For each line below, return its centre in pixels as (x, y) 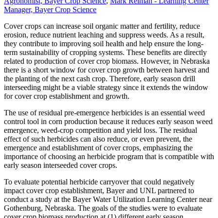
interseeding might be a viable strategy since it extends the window (106, 88)
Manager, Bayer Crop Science (50, 10)
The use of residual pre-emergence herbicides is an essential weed (104, 113)
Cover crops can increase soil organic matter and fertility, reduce (102, 26)
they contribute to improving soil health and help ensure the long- (104, 44)
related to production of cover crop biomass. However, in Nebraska (107, 61)
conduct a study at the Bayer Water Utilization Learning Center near (108, 200)
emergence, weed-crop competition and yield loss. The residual (100, 130)
